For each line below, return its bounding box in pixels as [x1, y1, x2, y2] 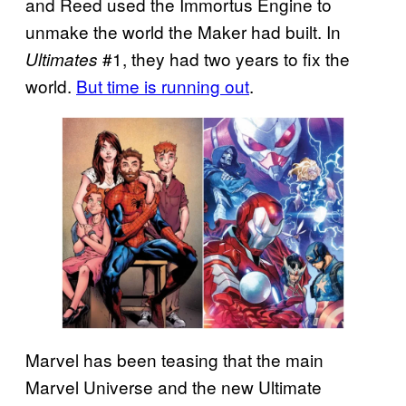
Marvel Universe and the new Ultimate [25, 374, 322, 400]
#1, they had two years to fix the [98, 46, 350, 72]
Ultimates [25, 47, 98, 72]
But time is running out [76, 73, 249, 99]
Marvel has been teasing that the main [25, 347, 324, 372]
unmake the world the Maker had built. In [25, 19, 341, 44]
